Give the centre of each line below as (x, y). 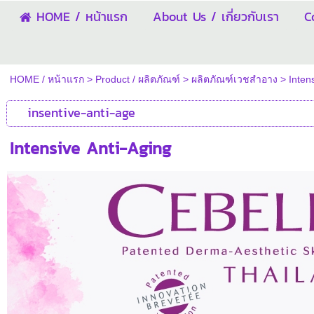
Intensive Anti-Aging (90, 148)
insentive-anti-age (82, 112)
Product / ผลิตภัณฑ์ (137, 79)
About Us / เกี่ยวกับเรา (216, 16)
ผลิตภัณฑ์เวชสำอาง (234, 79)
